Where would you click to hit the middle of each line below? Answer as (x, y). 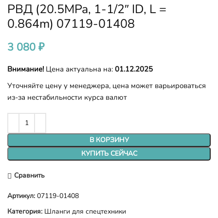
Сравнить (29, 176)
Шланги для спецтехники (85, 211)
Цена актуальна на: (79, 69)
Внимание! (26, 69)
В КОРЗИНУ (109, 140)
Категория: (25, 211)
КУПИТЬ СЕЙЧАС (109, 153)
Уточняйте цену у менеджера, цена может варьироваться (107, 85)
